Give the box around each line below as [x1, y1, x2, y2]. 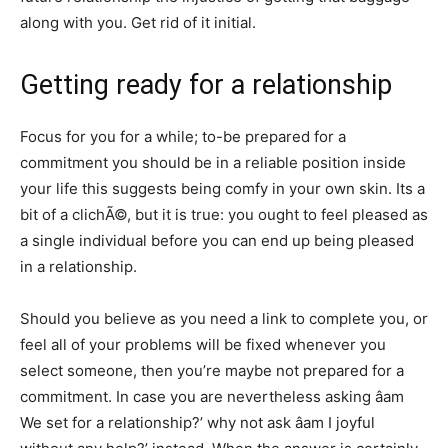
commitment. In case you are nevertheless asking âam [20, 387, 404, 406]
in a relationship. [20, 257, 137, 276]
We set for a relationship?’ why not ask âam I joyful [20, 413, 375, 432]
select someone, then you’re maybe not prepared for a [20, 361, 404, 380]
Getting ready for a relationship [20, 69, 392, 101]
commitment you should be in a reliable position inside [20, 153, 406, 172]
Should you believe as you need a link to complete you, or [20, 309, 428, 328]
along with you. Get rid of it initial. [20, 13, 256, 32]
